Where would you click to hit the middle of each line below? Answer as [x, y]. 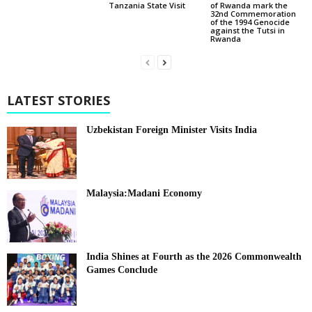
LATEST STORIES [58, 101]
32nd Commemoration [253, 14]
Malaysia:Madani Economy [144, 194]
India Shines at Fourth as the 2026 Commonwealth [194, 257]
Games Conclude [122, 270]
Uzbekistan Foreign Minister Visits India [172, 130]
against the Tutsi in [247, 31]
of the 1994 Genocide [250, 22]
